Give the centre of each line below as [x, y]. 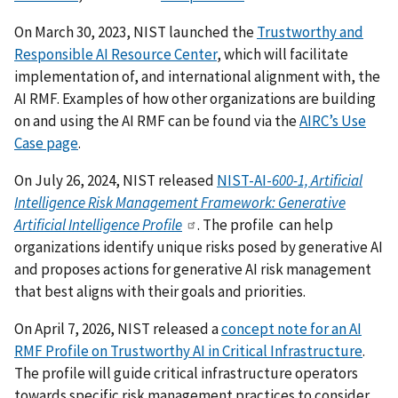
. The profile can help [265, 224]
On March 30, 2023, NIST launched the [135, 32]
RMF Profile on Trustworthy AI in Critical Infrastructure [188, 350]
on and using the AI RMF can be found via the [157, 120]
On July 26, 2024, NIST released [115, 180]
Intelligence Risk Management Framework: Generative [180, 202]
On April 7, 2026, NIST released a [118, 328]
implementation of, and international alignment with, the [197, 76]
